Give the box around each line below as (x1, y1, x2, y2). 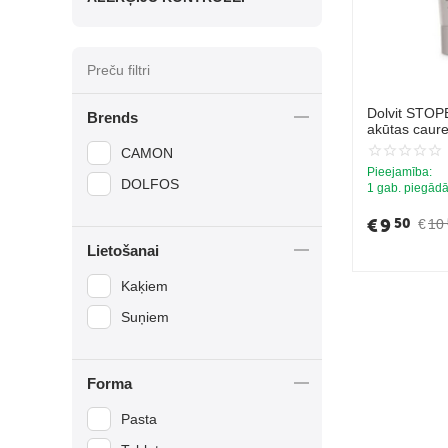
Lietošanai (87, 242, 159, 259)
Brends (87, 109, 138, 126)
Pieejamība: (367, 165, 432, 180)
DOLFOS (121, 176, 179, 192)
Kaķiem (121, 278, 168, 294)
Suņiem (121, 309, 169, 325)
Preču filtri (87, 62, 150, 78)
